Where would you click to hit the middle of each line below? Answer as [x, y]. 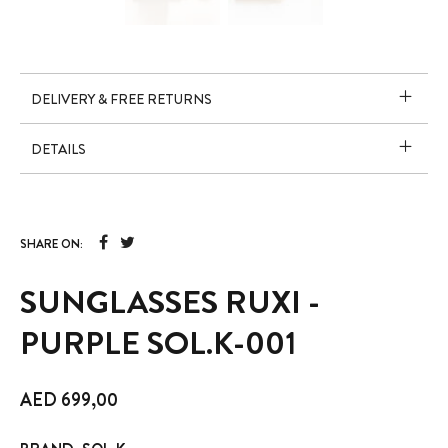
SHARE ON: [52, 243]
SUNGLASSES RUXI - [170, 301]
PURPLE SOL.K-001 [158, 342]
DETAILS [59, 148]
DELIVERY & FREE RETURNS [122, 98]
